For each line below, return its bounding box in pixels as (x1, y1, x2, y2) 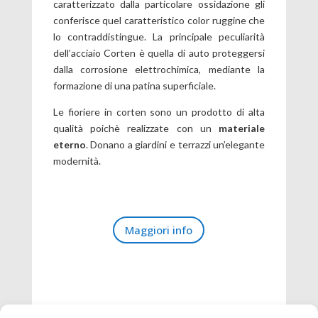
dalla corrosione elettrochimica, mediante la (53, 63, 265, 75)
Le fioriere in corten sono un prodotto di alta (53, 106, 265, 118)
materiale (211, 122, 265, 134)
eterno (53, 138, 86, 150)
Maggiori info (125, 222, 193, 237)
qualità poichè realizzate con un (53, 122, 212, 134)
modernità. (53, 155, 101, 167)
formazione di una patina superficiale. (53, 79, 216, 92)
